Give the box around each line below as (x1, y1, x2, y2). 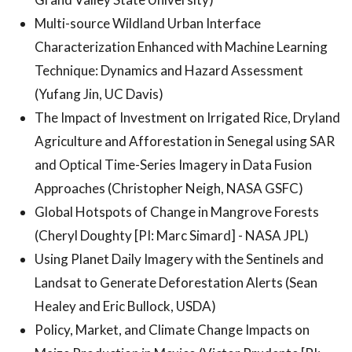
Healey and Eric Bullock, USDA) (35, 297, 216, 314)
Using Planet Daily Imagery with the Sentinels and (35, 250, 324, 267)
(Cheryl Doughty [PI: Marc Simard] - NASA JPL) (35, 226, 309, 244)
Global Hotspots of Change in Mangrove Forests (35, 203, 319, 220)
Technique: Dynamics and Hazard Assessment (35, 61, 303, 79)
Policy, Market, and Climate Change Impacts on (35, 321, 310, 338)
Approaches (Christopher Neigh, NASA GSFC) (35, 179, 303, 196)
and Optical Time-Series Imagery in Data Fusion (35, 156, 312, 173)
